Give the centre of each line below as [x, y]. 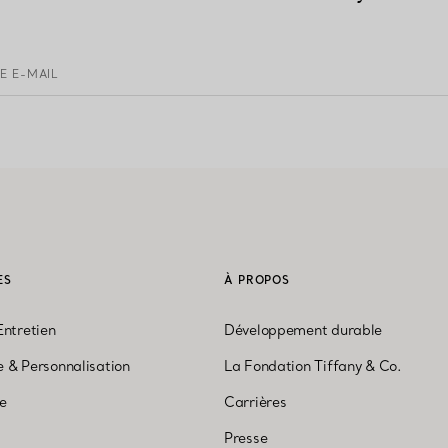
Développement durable [303, 330]
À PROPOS [257, 280]
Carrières [255, 402]
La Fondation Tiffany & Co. [313, 366]
